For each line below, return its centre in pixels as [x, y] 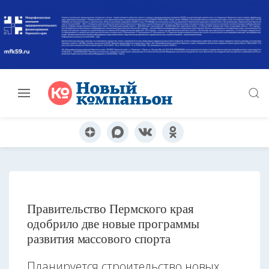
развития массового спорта [99, 239]
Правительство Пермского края [110, 209]
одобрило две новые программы [113, 224]
